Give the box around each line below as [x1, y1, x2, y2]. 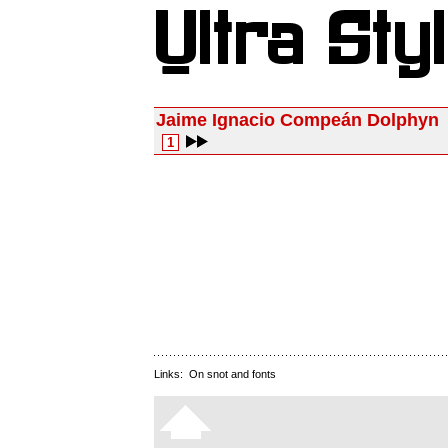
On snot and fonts [189, 368, 276, 380]
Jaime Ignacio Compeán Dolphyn [156, 110, 439, 130]
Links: [154, 368, 189, 380]
